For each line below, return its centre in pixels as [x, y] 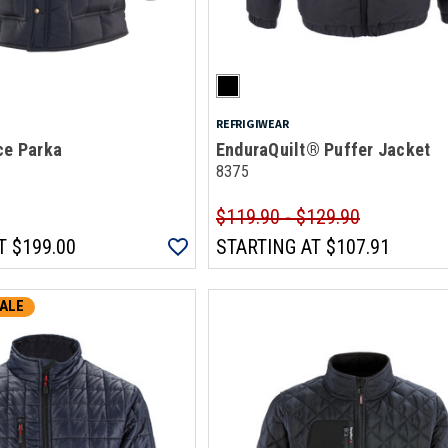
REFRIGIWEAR [252, 123]
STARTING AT [268, 247]
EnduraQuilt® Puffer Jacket [323, 149]
